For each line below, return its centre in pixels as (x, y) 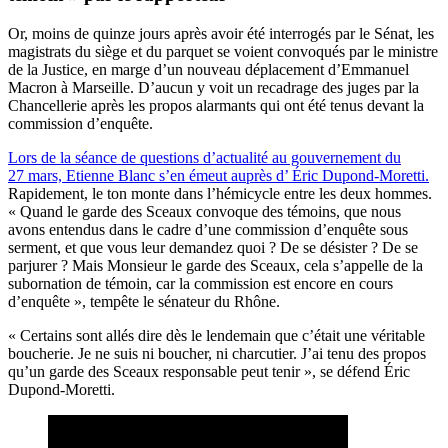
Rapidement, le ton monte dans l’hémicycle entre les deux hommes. (220, 193)
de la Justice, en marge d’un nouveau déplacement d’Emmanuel (208, 69)
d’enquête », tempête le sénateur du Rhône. (144, 301)
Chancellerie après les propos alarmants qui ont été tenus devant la (216, 105)
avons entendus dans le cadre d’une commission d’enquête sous (208, 229)
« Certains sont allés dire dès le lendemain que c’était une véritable (216, 335)
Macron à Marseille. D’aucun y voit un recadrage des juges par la (213, 87)
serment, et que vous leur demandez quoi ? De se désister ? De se (213, 247)
